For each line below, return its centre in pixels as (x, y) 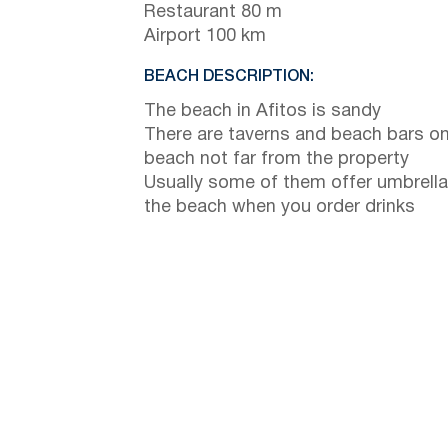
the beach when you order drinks (279, 207)
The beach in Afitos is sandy (262, 111)
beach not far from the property (276, 159)
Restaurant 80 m (213, 12)
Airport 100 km (205, 36)
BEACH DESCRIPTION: (229, 76)
